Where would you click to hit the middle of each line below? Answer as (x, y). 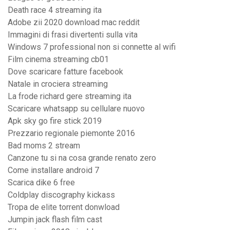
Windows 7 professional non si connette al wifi (92, 47)
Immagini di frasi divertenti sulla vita (73, 35)
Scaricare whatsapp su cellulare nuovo (76, 109)
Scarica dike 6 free (41, 183)
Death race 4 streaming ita (55, 10)
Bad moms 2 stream (44, 146)
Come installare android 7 (53, 170)
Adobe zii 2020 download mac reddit (74, 23)
